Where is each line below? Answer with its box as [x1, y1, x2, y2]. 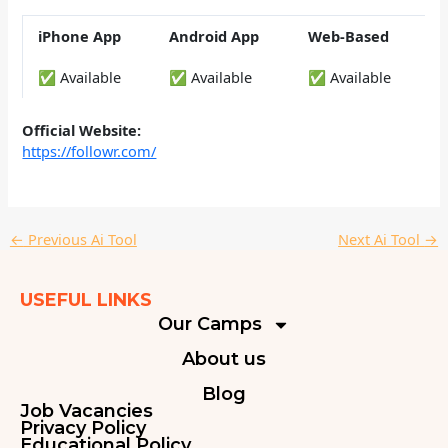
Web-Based [308, 26, 390, 47]
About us [182, 348, 266, 371]
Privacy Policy [20, 417, 146, 440]
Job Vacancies [20, 400, 153, 423]
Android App [169, 26, 260, 47]
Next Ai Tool [338, 229, 425, 250]
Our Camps [158, 313, 262, 336]
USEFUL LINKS [20, 289, 152, 312]
